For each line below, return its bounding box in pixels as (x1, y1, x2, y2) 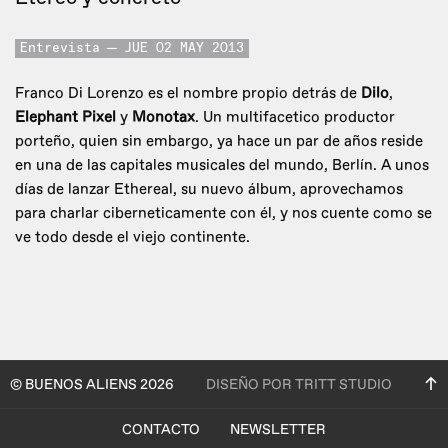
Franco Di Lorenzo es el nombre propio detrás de (15, 83, 361, 103)
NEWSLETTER (230, 420, 326, 438)
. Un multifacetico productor (195, 107, 395, 127)
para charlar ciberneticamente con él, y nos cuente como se (15, 203, 432, 223)
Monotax (132, 107, 195, 127)
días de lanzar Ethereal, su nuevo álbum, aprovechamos (15, 179, 403, 199)
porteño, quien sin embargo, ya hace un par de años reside (15, 131, 423, 151)
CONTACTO (122, 420, 200, 438)
